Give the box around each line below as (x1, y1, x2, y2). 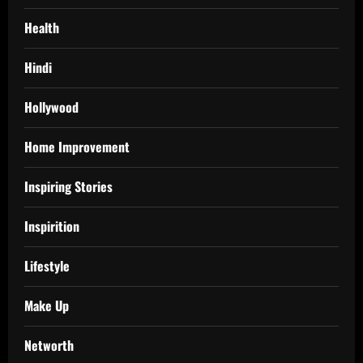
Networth (24, 335, 74, 355)
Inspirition (24, 216, 79, 236)
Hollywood (24, 96, 79, 117)
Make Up (24, 295, 69, 315)
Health (24, 17, 59, 37)
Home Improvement (24, 136, 130, 156)
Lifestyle (24, 255, 70, 275)
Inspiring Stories (24, 176, 113, 196)
